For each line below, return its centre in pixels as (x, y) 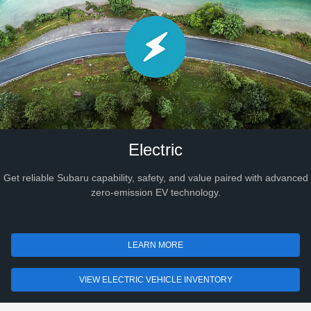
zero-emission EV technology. (155, 192)
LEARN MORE (155, 245)
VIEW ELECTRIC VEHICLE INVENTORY (155, 279)
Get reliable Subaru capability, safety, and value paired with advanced (155, 177)
